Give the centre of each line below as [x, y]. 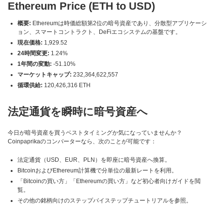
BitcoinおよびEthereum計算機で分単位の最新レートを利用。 [97, 170]
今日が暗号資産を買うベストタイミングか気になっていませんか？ [95, 133]
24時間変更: [33, 53]
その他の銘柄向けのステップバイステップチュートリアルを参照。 [105, 201]
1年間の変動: [35, 64]
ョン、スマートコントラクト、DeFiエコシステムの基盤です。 [99, 32]
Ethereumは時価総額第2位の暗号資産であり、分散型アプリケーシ [119, 23]
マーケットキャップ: [45, 75]
